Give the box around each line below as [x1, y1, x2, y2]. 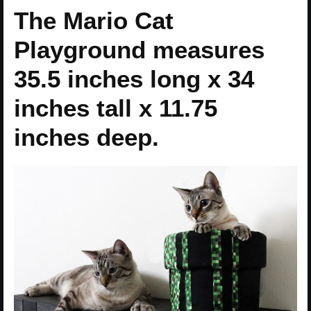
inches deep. [14, 124, 159, 151]
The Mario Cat [14, 7, 174, 35]
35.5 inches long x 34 [14, 65, 254, 93]
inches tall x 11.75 [14, 94, 217, 122]
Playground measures [14, 36, 264, 64]
